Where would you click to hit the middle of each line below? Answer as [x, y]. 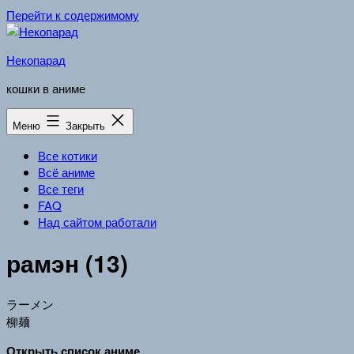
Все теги [61, 188]
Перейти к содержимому [73, 15]
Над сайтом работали [97, 222]
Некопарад [36, 60]
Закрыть [87, 125]
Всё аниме [66, 172]
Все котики [68, 155]
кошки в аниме [46, 88]
